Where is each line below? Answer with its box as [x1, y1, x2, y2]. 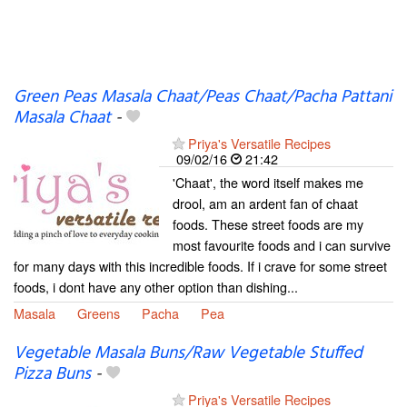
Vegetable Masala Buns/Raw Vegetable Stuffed [14, 340, 362, 368]
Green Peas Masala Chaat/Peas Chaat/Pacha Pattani [14, 83, 392, 111]
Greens [77, 303, 120, 323]
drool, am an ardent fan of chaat [173, 193, 358, 213]
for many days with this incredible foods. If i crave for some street [14, 255, 387, 275]
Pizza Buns [14, 361, 91, 389]
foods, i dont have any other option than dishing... [14, 276, 298, 296]
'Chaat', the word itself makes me [173, 172, 363, 192]
